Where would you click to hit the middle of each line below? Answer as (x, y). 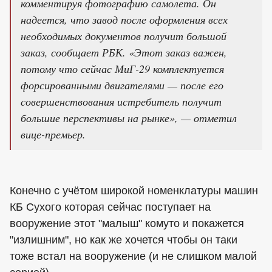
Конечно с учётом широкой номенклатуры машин (134, 191)
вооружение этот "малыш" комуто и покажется (127, 224)
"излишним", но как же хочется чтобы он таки (124, 240)
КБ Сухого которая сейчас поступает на (110, 207)
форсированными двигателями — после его (122, 85)
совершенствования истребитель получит (121, 102)
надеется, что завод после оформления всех (124, 20)
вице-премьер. (53, 134)
